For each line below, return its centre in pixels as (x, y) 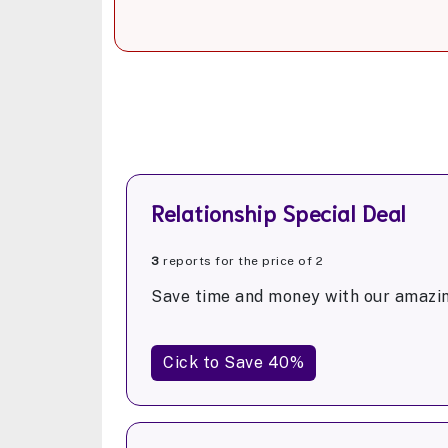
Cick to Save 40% (233, 363)
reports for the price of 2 (241, 261)
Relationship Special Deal (278, 212)
